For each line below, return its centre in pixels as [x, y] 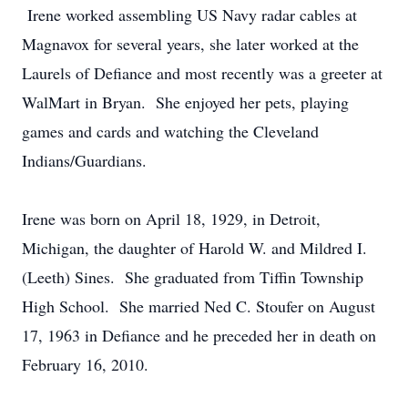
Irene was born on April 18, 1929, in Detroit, [171, 219]
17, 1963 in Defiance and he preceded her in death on [199, 335]
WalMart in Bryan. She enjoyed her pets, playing [185, 102]
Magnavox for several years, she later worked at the [190, 44]
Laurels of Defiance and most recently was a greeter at [202, 73]
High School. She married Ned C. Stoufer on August [199, 306]
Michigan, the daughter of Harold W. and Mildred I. [194, 248]
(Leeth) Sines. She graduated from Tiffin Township [193, 277]
